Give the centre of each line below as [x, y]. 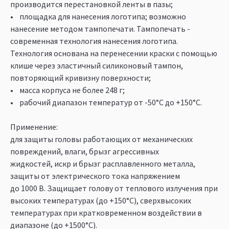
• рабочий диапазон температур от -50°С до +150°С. [106, 102]
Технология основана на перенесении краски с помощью [114, 53]
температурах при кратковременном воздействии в [106, 212]
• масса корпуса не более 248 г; [67, 90]
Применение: [34, 127]
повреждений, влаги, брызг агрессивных [85, 151]
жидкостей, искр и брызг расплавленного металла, [103, 163]
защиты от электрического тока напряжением [95, 176]
